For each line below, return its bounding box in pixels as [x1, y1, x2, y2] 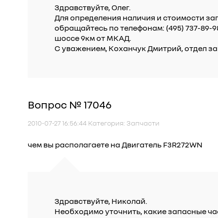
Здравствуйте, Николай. [54, 196, 147, 206]
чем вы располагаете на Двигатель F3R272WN [28, 140, 202, 149]
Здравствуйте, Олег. [54, 2, 130, 12]
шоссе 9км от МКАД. [54, 33, 131, 43]
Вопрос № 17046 [28, 98, 111, 111]
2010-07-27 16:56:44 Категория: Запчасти [28, 119, 160, 127]
